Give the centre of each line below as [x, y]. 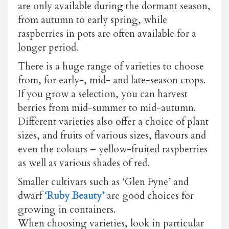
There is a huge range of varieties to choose [111, 66]
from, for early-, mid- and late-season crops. [112, 80]
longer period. [48, 47]
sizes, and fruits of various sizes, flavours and [112, 135]
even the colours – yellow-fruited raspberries [113, 149]
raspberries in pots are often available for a [107, 33]
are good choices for [149, 196]
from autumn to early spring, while [93, 20]
